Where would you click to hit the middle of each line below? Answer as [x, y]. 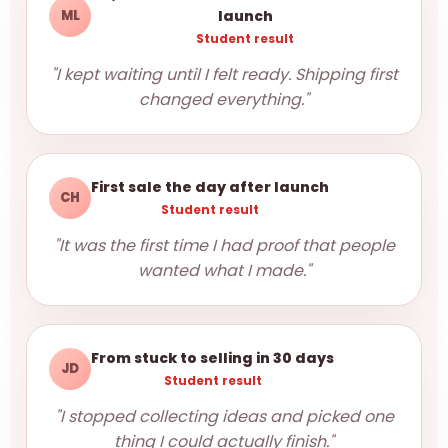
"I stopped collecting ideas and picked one [224, 416]
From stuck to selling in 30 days [212, 358]
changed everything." [224, 99]
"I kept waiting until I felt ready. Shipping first [224, 74]
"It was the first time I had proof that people [224, 245]
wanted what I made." [224, 270]
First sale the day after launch [210, 187]
